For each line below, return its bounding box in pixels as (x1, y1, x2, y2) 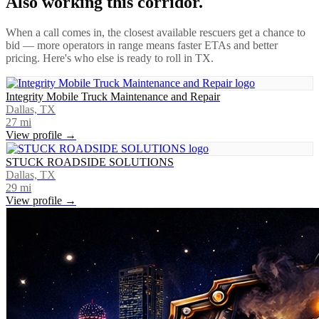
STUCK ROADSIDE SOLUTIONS (6, 155, 174, 168)
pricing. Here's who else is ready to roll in (6, 51, 195, 64)
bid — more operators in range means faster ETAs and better (6, 38, 278, 51)
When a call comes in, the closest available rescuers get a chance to (6, 26, 305, 38)
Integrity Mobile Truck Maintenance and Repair (6, 90, 220, 103)
